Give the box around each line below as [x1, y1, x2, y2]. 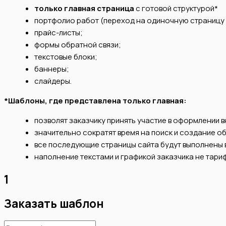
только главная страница [34, 3, 134, 14]
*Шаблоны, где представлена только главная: [4, 95, 187, 106]
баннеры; [34, 63, 69, 74]
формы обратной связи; [34, 39, 121, 50]
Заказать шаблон [4, 196, 104, 212]
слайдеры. [34, 75, 72, 86]
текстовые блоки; [34, 51, 97, 62]
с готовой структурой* [134, 3, 218, 14]
